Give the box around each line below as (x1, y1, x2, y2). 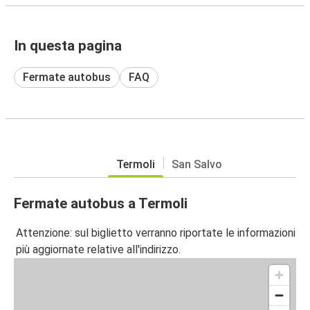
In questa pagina (14, 37, 122, 54)
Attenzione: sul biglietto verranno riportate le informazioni (16, 226, 295, 240)
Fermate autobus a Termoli (14, 194, 188, 212)
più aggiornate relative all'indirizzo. (16, 243, 181, 257)
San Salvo (171, 157, 222, 171)
